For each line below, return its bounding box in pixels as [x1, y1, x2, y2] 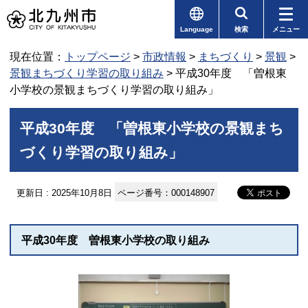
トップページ [65, 51, 131, 63]
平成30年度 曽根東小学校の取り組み [21, 234, 210, 246]
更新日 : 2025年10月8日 [16, 188, 112, 198]
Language [180, 25, 213, 33]
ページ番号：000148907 [118, 188, 214, 198]
